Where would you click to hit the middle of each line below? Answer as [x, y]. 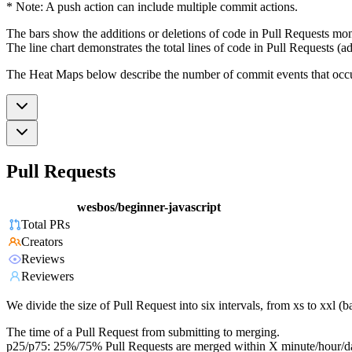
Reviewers [48, 277]
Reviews [43, 259]
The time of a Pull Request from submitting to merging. [143, 332]
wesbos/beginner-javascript [149, 207]
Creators [42, 242]
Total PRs [46, 225]
